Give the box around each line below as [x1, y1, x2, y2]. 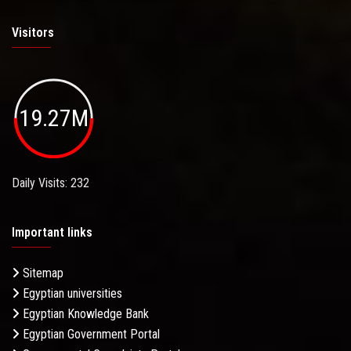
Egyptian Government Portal [20, 326, 160, 342]
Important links [12, 224, 92, 240]
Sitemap [20, 265, 63, 280]
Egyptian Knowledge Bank [20, 306, 149, 321]
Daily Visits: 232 [12, 175, 89, 190]
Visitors [12, 25, 54, 41]
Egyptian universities [20, 285, 122, 301]
